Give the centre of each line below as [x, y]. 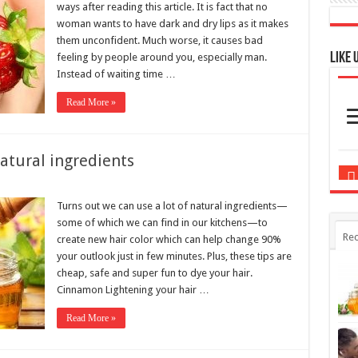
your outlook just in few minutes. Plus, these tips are [174, 215]
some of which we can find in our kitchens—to [162, 181]
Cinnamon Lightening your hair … [133, 249]
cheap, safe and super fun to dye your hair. [154, 232]
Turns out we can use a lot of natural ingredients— [172, 165]
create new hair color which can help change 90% [169, 198]
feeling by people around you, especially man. [161, 16]
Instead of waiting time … [116, 33]
